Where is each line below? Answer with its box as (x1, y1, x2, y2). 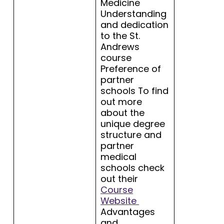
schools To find (100, 84, 168, 97)
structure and (100, 128, 161, 141)
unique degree (100, 117, 165, 130)
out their (100, 172, 138, 185)
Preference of (100, 62, 161, 75)
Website (100, 194, 139, 207)
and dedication (100, 18, 168, 31)
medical (100, 150, 136, 163)
